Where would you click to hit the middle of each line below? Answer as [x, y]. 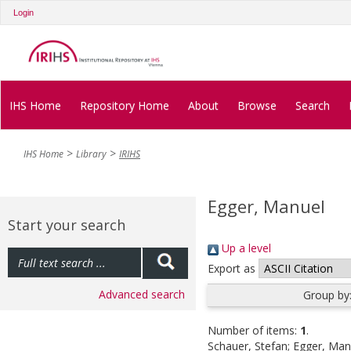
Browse [257, 105]
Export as [232, 269]
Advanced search [142, 295]
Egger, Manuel [266, 206]
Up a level [245, 248]
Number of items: [254, 331]
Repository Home [125, 105]
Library [91, 154]
